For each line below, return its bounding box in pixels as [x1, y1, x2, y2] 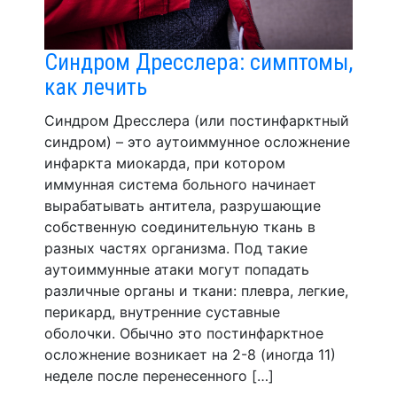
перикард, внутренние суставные [44, 303, 280, 322]
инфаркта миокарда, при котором [44, 154, 285, 173]
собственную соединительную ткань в [44, 218, 315, 237]
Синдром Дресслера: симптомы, [44, 49, 353, 76]
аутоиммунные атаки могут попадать [44, 261, 309, 279]
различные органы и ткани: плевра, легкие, [44, 282, 348, 300]
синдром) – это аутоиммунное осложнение [44, 133, 350, 152]
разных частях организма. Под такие [44, 239, 307, 258]
